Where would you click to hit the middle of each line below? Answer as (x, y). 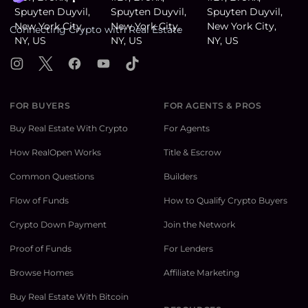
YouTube (116, 63)
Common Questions (52, 177)
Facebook (90, 63)
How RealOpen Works (55, 153)
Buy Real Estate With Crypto (69, 129)
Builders (180, 177)
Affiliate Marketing (201, 273)
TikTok (140, 63)
